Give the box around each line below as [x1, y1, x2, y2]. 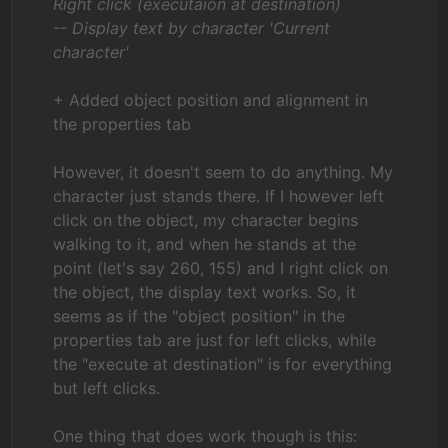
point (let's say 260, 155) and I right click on [53, 258, 389, 278]
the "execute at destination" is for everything [53, 354, 393, 374]
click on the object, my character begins [53, 210, 359, 230]
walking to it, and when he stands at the [53, 234, 357, 254]
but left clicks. [53, 378, 166, 398]
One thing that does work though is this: [53, 426, 358, 446]
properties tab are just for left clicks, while [53, 330, 377, 350]
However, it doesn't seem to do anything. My [53, 162, 394, 182]
